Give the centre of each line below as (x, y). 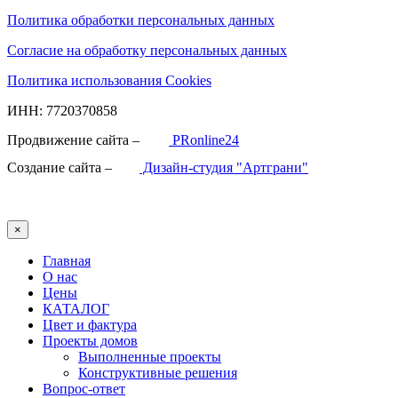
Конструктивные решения (158, 372)
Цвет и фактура (90, 324)
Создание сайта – (61, 167)
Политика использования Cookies (109, 80)
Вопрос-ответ (84, 388)
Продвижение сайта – (75, 139)
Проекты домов (90, 340)
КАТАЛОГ (76, 308)
